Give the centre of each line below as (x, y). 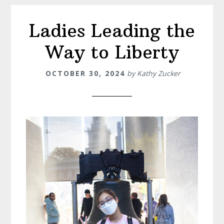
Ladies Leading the (112, 31)
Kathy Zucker (159, 73)
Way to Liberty (112, 52)
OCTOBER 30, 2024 (85, 73)
